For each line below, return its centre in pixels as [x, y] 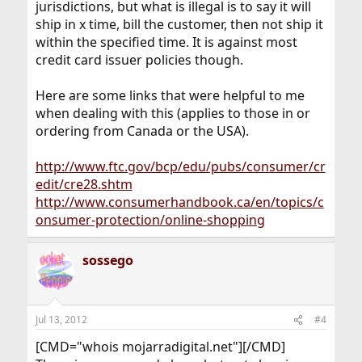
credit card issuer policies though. [139, 60]
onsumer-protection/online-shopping [150, 220]
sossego [107, 260]
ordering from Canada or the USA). [142, 131]
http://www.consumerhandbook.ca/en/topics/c [179, 202]
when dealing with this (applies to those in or [173, 113]
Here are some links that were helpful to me [170, 95]
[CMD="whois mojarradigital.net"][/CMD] [160, 347]
